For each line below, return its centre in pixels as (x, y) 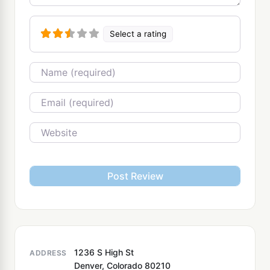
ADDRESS (48, 253)
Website (49, 129)
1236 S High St (104, 252)
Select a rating (138, 33)
